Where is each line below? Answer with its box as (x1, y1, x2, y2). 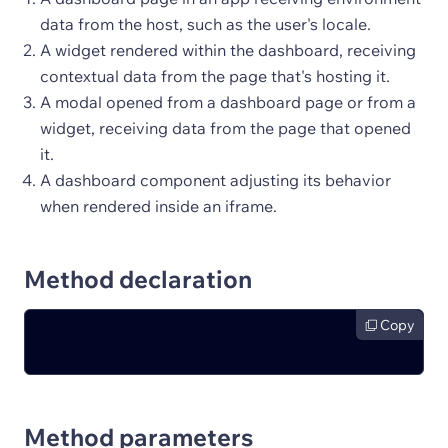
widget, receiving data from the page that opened (40, 118, 411, 138)
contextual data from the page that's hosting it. (40, 66, 390, 86)
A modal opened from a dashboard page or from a (40, 92, 416, 112)
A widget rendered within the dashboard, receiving (40, 40, 416, 60)
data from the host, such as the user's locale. (40, 14, 371, 34)
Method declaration (24, 264, 252, 294)
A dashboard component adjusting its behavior (40, 170, 391, 190)
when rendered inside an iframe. (40, 196, 277, 216)
